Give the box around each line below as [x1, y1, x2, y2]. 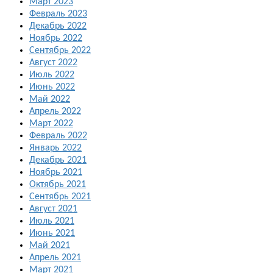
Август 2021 [29, 204, 77, 214]
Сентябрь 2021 [29, 192, 91, 202]
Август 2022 [29, 58, 77, 68]
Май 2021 [29, 241, 70, 251]
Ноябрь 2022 [29, 34, 82, 44]
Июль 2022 [29, 70, 74, 80]
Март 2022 [29, 119, 73, 129]
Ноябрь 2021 [29, 168, 82, 178]
